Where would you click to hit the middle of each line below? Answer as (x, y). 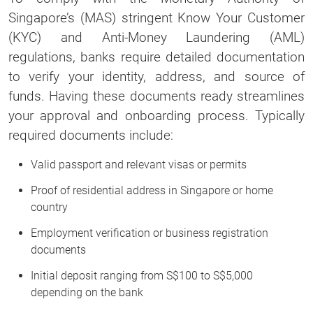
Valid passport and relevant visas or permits (139, 164)
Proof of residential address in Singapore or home (152, 190)
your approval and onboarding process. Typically (156, 115)
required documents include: (91, 135)
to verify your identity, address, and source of (156, 76)
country (49, 207)
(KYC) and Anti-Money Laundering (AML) (156, 37)
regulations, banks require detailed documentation (156, 57)
